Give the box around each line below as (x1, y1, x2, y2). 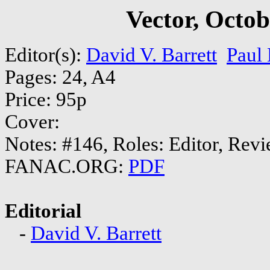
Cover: (5, 110, 60, 133)
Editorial (5, 199, 81, 222)
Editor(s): (5, 43, 86, 66)
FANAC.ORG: (5, 155, 128, 177)
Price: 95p (5, 88, 87, 110)
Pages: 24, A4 (5, 66, 116, 88)
